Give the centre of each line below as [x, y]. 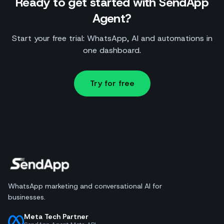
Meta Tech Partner [56, 216]
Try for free [112, 83]
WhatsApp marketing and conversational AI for [85, 186]
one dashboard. [112, 50]
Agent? [112, 18]
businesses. [27, 197]
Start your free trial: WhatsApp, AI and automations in [112, 38]
